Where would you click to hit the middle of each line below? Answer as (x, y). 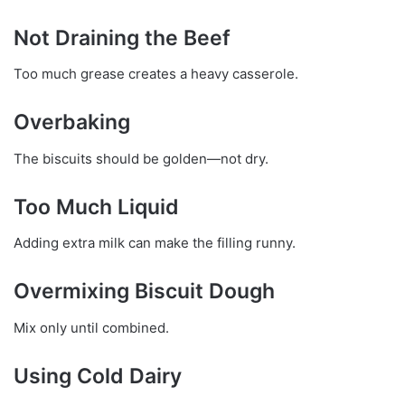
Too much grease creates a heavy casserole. (156, 74)
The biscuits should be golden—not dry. (141, 158)
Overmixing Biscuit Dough (144, 292)
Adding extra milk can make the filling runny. (155, 243)
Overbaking (72, 122)
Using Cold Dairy (98, 376)
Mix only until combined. (91, 327)
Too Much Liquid (96, 207)
